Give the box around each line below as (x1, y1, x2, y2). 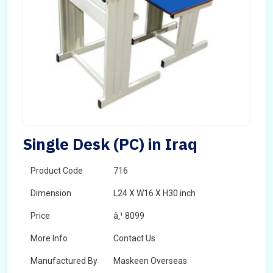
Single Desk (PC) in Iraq (23, 133, 197, 154)
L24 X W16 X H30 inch (113, 188, 196, 198)
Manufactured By (30, 256, 97, 266)
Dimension (30, 188, 71, 198)
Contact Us (113, 233, 155, 243)
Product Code (30, 166, 83, 175)
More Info (30, 233, 68, 243)
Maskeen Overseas (113, 256, 187, 266)
